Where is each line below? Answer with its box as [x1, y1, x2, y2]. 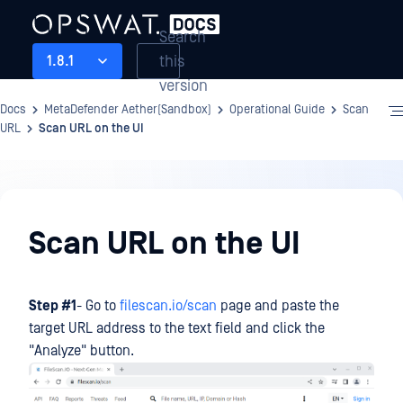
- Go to [76, 298, 120, 314]
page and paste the [217, 298, 339, 314]
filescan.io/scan [120, 298, 217, 314]
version [159, 76, 208, 95]
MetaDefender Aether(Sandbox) [44, 103, 211, 117]
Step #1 [29, 298, 76, 314]
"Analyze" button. [29, 343, 134, 359]
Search [159, 27, 206, 47]
